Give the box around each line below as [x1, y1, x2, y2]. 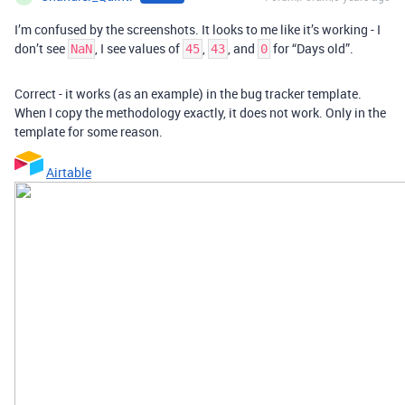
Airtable [46, 163, 91, 181]
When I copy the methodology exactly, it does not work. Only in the [14, 103, 386, 121]
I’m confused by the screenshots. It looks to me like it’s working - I [14, 20, 381, 38]
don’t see [14, 39, 68, 57]
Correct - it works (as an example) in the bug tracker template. [14, 84, 362, 102]
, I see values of [95, 39, 183, 57]
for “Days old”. [270, 39, 353, 57]
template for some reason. [14, 122, 163, 140]
